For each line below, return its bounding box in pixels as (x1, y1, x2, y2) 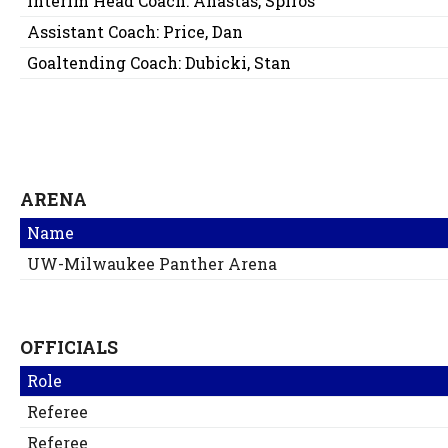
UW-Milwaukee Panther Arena (27, 253, 278, 275)
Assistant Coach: (27, 21, 164, 43)
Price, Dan (163, 21, 244, 43)
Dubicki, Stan (185, 52, 292, 74)
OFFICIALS (20, 336, 119, 360)
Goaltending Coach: (27, 52, 186, 74)
